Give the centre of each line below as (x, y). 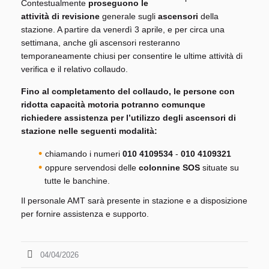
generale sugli (129, 17)
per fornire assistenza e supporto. (85, 214)
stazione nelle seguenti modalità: (89, 131)
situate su (220, 168)
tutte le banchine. (77, 181)
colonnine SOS (170, 168)
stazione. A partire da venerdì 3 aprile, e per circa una (123, 30)
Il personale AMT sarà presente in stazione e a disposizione (134, 201)
